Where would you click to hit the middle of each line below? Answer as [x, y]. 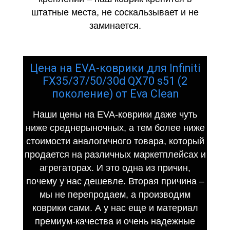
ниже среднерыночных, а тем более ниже [115, 128]
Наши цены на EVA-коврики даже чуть [115, 114]
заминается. [115, 26]
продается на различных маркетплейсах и [115, 154]
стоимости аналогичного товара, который [115, 141]
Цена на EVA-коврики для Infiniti [115, 68]
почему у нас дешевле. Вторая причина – [115, 181]
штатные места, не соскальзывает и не [115, 13]
